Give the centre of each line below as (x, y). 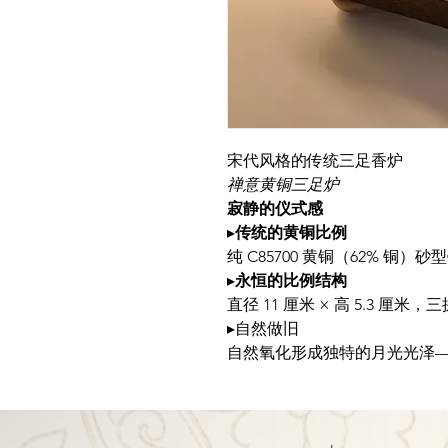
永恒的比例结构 (291, 280)
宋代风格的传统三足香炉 (315, 160)
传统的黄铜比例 (291, 232)
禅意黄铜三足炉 (283, 184)
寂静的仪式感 (275, 208)
